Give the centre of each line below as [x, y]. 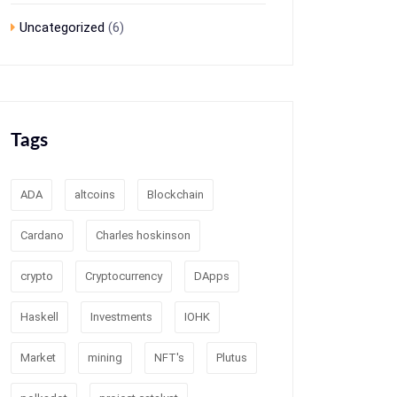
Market [38, 357]
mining [105, 357]
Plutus [232, 357]
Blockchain [175, 194]
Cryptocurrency [124, 276]
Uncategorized [62, 27]
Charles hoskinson [143, 235]
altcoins [95, 194]
